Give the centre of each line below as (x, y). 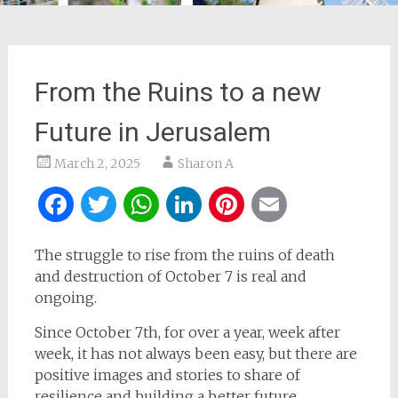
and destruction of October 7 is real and (170, 276)
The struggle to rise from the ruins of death (184, 255)
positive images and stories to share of (167, 375)
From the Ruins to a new (178, 92)
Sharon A (205, 163)
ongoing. (65, 298)
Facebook (140, 204)
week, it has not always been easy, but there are (195, 354)
